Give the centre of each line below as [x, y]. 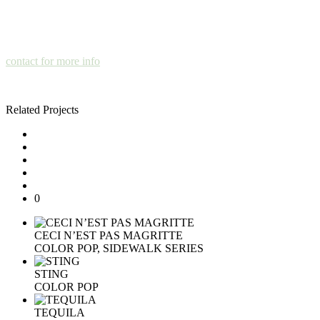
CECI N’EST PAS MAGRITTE [109, 235]
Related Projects [42, 109]
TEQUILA [60, 312]
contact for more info [53, 61]
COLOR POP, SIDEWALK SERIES [119, 248]
